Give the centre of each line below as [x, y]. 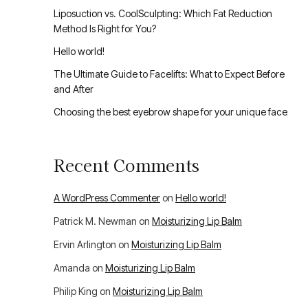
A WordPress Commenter [107, 198]
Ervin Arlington [85, 245]
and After [74, 89]
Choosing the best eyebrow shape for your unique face [170, 112]
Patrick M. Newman [95, 221]
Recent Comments [126, 165]
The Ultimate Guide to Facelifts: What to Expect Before [169, 74]
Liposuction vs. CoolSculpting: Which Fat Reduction [163, 14]
